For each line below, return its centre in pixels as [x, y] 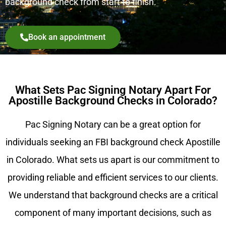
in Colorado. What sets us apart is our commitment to [113, 160]
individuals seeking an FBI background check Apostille [113, 143]
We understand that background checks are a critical [113, 195]
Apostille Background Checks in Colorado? [113, 101]
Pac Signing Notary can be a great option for [113, 125]
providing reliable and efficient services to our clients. [113, 178]
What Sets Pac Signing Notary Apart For [113, 90]
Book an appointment [67, 37]
